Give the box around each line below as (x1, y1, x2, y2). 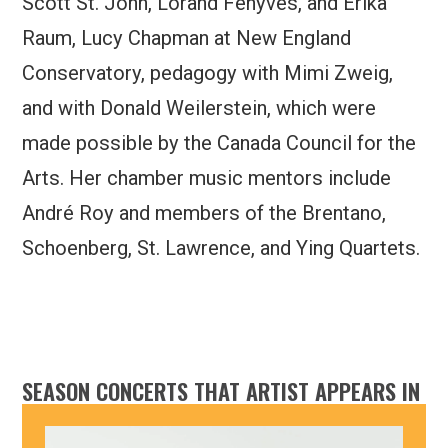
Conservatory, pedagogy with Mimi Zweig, (22, 60, 394, 85)
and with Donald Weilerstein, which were (22, 95, 377, 120)
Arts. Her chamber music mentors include (22, 165, 392, 190)
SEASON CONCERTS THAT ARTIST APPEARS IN (22, 373, 421, 407)
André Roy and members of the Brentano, (22, 200, 387, 225)
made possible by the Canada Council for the (22, 130, 417, 155)
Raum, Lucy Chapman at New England (22, 25, 352, 50)
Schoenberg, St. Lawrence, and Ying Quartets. (22, 235, 421, 260)
